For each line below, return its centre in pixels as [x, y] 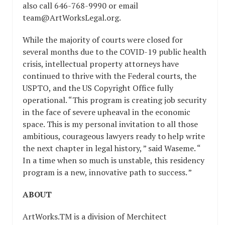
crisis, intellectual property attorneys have [101, 64]
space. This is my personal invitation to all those [110, 124]
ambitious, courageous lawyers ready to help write [114, 136]
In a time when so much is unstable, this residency [114, 160]
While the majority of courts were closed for [103, 40]
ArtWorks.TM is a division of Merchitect [95, 217]
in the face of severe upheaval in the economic [106, 112]
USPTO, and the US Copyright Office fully [98, 88]
